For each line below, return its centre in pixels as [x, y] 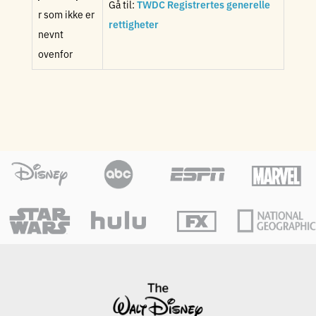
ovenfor [55, 54]
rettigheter [134, 24]
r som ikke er [66, 14]
